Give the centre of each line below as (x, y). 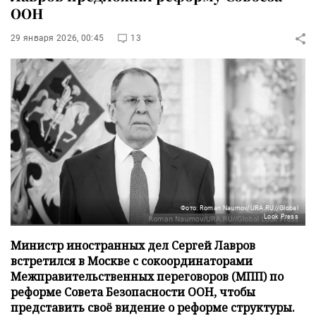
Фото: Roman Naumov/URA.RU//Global (239, 208)
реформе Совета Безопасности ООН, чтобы (133, 292)
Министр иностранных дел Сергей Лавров (133, 245)
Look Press (281, 216)
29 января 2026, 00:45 (57, 38)
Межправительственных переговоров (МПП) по (147, 276)
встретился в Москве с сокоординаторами (132, 261)
